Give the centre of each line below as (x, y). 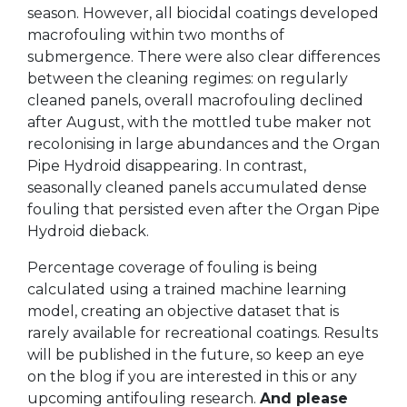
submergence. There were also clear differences (203, 57)
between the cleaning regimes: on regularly (188, 79)
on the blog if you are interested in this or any (192, 377)
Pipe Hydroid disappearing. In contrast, (167, 166)
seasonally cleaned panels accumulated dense (197, 188)
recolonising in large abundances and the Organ (203, 144)
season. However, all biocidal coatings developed (203, 14)
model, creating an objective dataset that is (183, 312)
